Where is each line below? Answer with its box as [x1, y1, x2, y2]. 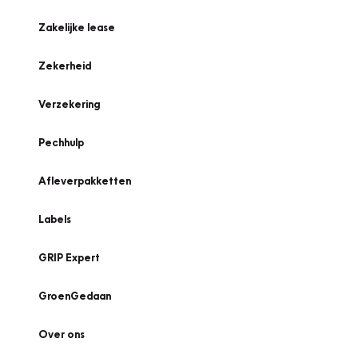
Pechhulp [38, 136, 84, 149]
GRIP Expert [38, 251, 100, 264]
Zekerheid [38, 59, 91, 72]
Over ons [38, 328, 85, 340]
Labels [38, 213, 71, 225]
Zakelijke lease [38, 21, 115, 34]
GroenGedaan [38, 289, 111, 302]
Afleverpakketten [38, 174, 131, 187]
